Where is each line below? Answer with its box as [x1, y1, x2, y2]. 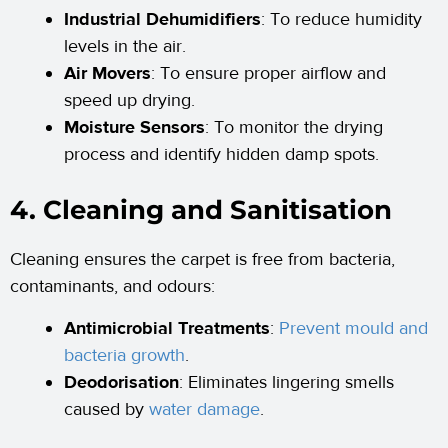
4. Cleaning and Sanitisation [10, 194, 392, 227]
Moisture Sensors [64, 116, 205, 140]
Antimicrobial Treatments [64, 317, 270, 341]
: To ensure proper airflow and [151, 62, 386, 86]
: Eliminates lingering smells [179, 371, 394, 395]
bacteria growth [64, 344, 185, 368]
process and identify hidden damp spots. [64, 143, 379, 167]
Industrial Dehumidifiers [64, 8, 261, 32]
